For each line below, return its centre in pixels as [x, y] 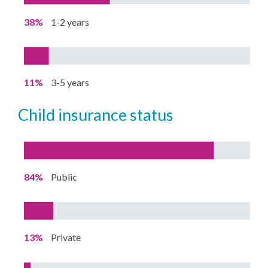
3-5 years [70, 83]
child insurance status [101, 115]
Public [64, 177]
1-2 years [70, 22]
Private [66, 237]
